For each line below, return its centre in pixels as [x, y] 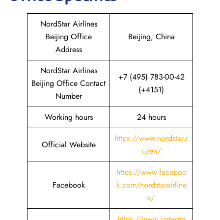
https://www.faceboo [151, 172]
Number [69, 96]
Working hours [69, 117]
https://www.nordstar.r [151, 138]
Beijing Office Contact [69, 83]
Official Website [69, 145]
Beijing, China [151, 37]
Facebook [69, 185]
